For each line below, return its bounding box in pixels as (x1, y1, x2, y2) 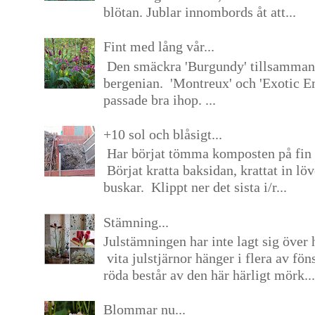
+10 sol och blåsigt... (103, 126, 222, 142)
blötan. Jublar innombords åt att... (103, 4, 296, 20)
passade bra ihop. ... (103, 91, 216, 108)
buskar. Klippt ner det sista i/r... (103, 179, 287, 195)
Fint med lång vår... (103, 38, 214, 54)
